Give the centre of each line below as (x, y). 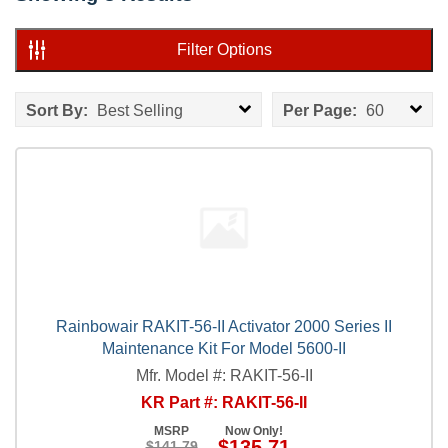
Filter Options (224, 49)
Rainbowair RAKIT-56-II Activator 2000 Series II (224, 326)
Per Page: (319, 110)
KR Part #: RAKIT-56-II (224, 402)
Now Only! (253, 430)
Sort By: (57, 110)
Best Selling (138, 110)
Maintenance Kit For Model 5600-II (224, 348)
